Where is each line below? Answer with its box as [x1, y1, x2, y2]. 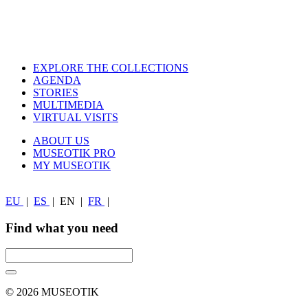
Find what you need [5, 220, 118, 235]
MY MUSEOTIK [33, 159, 111, 172]
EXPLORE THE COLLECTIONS [33, 62, 188, 74]
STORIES [33, 87, 78, 99]
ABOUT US [33, 135, 89, 147]
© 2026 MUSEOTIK [5, 286, 99, 298]
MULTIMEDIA [33, 99, 104, 111]
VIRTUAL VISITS [33, 111, 118, 124]
